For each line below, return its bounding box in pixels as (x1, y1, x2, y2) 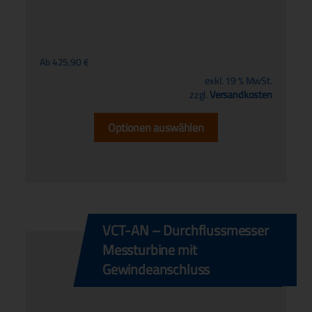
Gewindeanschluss (102, 256, 210, 283)
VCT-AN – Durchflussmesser (102, 217, 269, 244)
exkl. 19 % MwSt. (205, 71, 272, 91)
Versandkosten (209, 85, 272, 104)
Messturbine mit (102, 237, 197, 263)
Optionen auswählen (108, 117, 204, 139)
